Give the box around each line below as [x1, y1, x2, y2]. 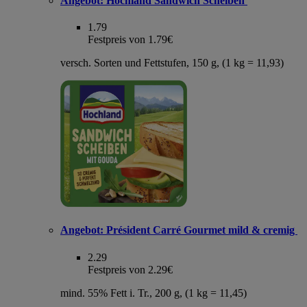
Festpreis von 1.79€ [88, 34, 173, 46]
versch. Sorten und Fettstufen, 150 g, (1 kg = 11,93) [60, 57, 284, 69]
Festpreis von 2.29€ [88, 263, 173, 275]
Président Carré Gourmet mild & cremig [103, 224, 297, 236]
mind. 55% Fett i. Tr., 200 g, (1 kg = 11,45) [60, 286, 247, 299]
